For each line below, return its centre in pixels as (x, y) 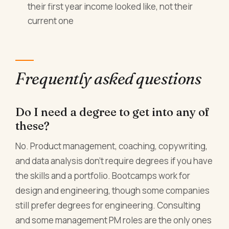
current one (51, 20)
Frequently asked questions (108, 79)
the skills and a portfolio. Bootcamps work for (103, 175)
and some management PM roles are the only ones (114, 220)
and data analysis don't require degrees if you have (114, 161)
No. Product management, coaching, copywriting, (112, 146)
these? (33, 125)
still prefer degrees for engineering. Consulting (108, 205)
